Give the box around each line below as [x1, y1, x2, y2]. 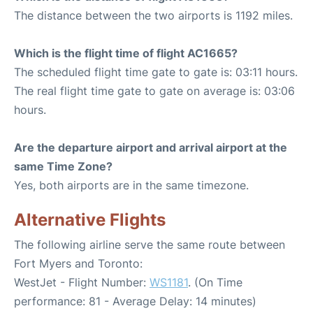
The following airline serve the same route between [14, 238, 285, 252]
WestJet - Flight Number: [14, 275, 150, 289]
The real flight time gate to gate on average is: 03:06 [14, 84, 295, 98]
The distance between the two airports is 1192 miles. [14, 8, 293, 22]
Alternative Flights [14, 210, 166, 230]
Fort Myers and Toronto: [14, 256, 143, 270]
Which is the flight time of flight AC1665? [14, 46, 238, 60]
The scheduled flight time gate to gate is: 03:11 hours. [14, 65, 298, 79]
